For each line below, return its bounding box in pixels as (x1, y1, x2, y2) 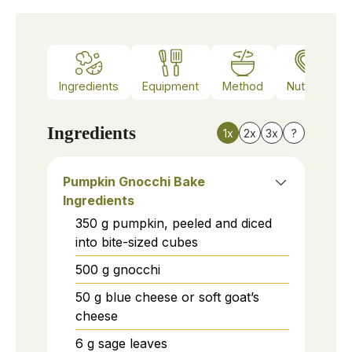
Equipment (142, 79, 199, 93)
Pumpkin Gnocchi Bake (63, 173, 205, 189)
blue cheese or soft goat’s (105, 288, 259, 305)
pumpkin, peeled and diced (112, 214, 272, 231)
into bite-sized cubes (75, 233, 198, 250)
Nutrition (287, 79, 331, 93)
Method (222, 79, 263, 93)
